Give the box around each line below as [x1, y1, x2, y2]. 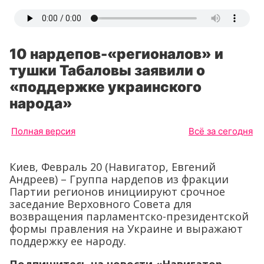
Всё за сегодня [189, 126, 253, 137]
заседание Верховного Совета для [9, 197, 192, 211]
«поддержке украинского [9, 78, 202, 95]
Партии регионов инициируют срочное [9, 184, 225, 199]
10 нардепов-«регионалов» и [9, 45, 223, 62]
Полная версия [11, 126, 75, 137]
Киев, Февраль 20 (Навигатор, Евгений [9, 160, 216, 174]
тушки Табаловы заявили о [9, 62, 205, 79]
